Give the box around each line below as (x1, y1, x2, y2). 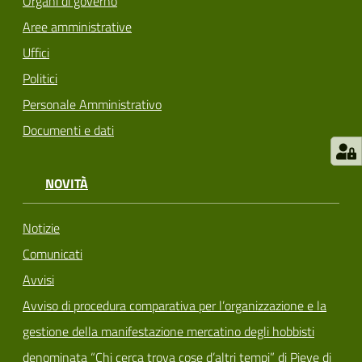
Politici (23, 69, 57, 89)
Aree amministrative (23, 17, 132, 37)
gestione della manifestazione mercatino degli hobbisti (23, 322, 314, 342)
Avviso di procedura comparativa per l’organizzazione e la (23, 296, 326, 316)
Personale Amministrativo (23, 95, 162, 115)
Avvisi (23, 270, 54, 290)
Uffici (23, 43, 49, 63)
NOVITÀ (45, 174, 88, 194)
